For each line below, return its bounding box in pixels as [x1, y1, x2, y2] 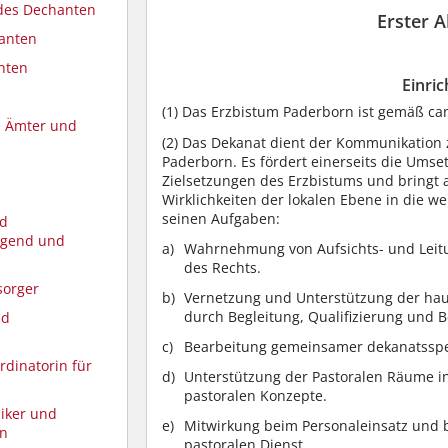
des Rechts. [184, 257, 261, 277]
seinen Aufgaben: [162, 208, 280, 228]
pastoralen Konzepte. [184, 386, 327, 406]
